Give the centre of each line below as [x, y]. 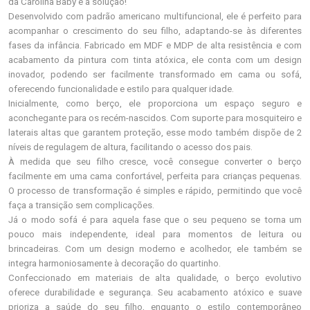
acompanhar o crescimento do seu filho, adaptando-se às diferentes [155, 31]
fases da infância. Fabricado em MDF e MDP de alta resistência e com [155, 45]
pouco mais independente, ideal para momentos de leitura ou [155, 234]
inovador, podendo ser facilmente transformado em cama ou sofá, [155, 74]
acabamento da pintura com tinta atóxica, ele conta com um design [155, 60]
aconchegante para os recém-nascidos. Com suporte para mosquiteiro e [155, 118]
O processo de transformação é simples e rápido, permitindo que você [155, 191]
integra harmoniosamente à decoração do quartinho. [115, 263]
